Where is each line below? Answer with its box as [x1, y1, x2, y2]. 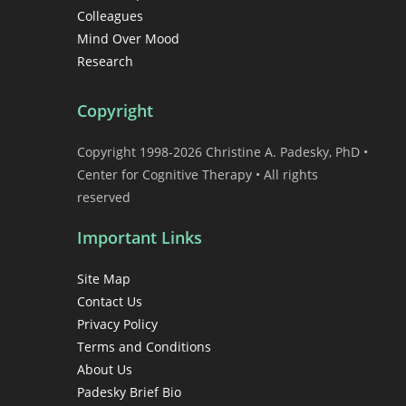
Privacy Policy [77, 315, 158, 333]
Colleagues [77, 7, 143, 25]
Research [77, 53, 133, 71]
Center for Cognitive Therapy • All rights [77, 166, 318, 184]
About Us [77, 361, 132, 379]
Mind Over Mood [77, 30, 179, 48]
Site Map [77, 270, 130, 288]
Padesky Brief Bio [77, 383, 181, 401]
